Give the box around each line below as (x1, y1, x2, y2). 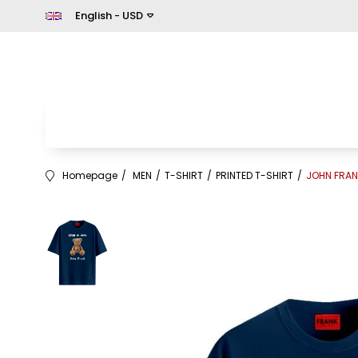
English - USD (75, 8, 143, 23)
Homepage (62, 169, 117, 182)
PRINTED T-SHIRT (216, 169, 293, 182)
